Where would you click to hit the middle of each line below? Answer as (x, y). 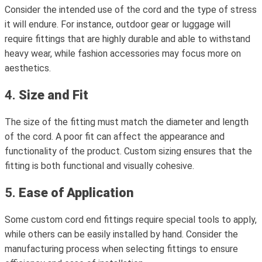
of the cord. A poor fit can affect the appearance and (115, 137)
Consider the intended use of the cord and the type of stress (131, 10)
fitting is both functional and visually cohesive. (99, 166)
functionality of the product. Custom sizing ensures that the (128, 151)
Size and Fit (54, 95)
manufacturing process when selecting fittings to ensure (121, 249)
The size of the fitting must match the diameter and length (127, 122)
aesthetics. (28, 68)
